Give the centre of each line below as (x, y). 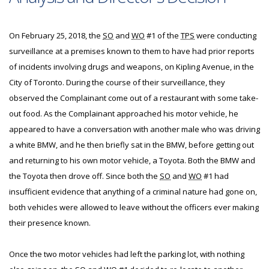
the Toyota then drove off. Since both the (84, 176)
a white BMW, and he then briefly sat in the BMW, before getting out (131, 145)
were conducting (225, 35)
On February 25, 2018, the (56, 35)
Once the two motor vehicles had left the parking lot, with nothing (127, 254)
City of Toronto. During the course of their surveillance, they (117, 82)
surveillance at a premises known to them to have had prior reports (132, 51)
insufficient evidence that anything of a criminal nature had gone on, (133, 192)
